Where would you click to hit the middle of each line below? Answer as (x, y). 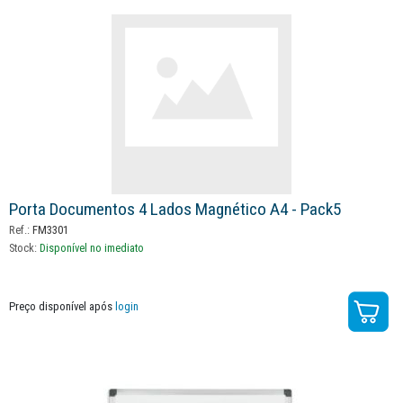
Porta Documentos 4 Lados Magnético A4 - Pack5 (175, 210)
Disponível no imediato (92, 248)
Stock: (24, 248)
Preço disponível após (62, 307)
